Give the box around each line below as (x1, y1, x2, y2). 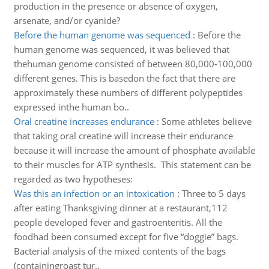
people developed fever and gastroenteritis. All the (13, 216, 222, 228)
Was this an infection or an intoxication (13, 187, 175, 199)
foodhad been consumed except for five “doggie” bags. (13, 231, 238, 243)
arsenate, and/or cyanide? (13, 14, 120, 26)
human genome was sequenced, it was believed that (13, 43, 229, 55)
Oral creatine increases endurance (13, 115, 154, 127)
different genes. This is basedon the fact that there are (13, 72, 235, 84)
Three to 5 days (181, 187, 246, 199)
